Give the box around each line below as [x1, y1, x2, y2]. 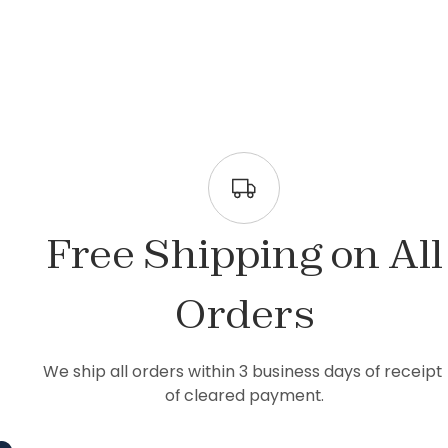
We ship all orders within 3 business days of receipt [42, 359, 442, 383]
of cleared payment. [164, 383, 324, 407]
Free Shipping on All [45, 227, 443, 279]
